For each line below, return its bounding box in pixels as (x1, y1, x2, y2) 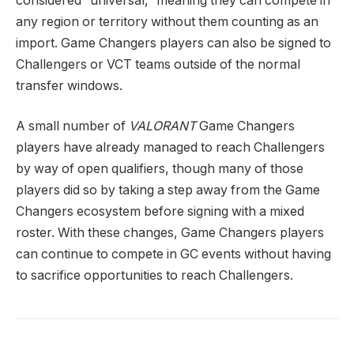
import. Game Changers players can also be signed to (16, 35, 331, 51)
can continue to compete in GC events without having (16, 247, 331, 262)
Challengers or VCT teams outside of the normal (16, 56, 300, 72)
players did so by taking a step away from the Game (16, 183, 320, 198)
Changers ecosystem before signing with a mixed (16, 204, 304, 220)
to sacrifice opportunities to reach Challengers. (16, 268, 293, 284)
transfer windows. (16, 77, 122, 93)
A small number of (16, 119, 129, 134)
